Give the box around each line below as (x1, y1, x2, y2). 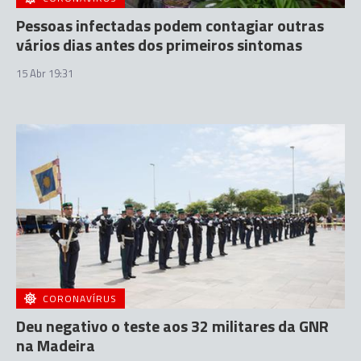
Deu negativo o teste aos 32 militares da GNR (16, 313, 329, 338)
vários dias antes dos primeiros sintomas (16, 31, 302, 57)
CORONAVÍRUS (43, 291, 117, 306)
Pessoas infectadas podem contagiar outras (16, 12, 324, 38)
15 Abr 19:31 (16, 64, 73, 81)
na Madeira (16, 333, 95, 358)
